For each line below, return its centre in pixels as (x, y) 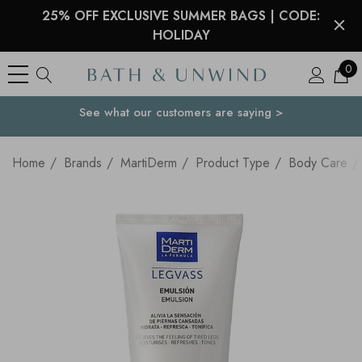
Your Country (187, 112)
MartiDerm (149, 163)
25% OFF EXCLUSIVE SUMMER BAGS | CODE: (181, 16)
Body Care (318, 163)
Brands (83, 163)
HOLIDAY (181, 35)
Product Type (233, 163)
